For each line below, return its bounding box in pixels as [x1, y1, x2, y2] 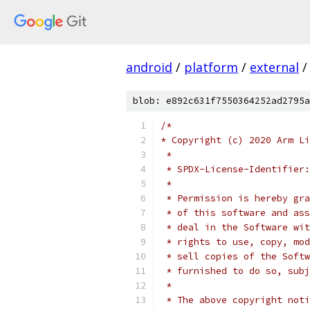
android [126, 59, 172, 75]
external [250, 59, 299, 75]
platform [184, 59, 238, 75]
